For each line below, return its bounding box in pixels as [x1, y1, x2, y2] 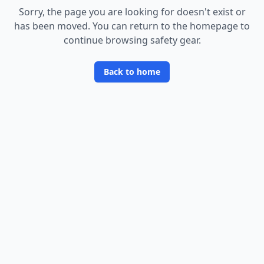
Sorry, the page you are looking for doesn [18, 5, 204, 18]
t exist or [206, 5, 246, 18]
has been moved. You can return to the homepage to [14, 19, 250, 32]
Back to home [104, 66, 160, 77]
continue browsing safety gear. [63, 34, 201, 47]
